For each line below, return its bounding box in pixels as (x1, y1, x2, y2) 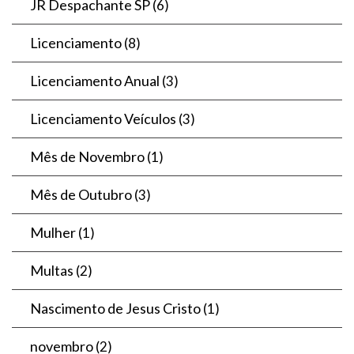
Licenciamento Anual (30, 71, 160, 89)
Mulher (30, 223, 76, 241)
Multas (30, 261, 73, 279)
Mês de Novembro (30, 147, 145, 165)
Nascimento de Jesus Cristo (30, 299, 201, 317)
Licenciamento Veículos (30, 109, 176, 127)
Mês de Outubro (30, 185, 132, 203)
